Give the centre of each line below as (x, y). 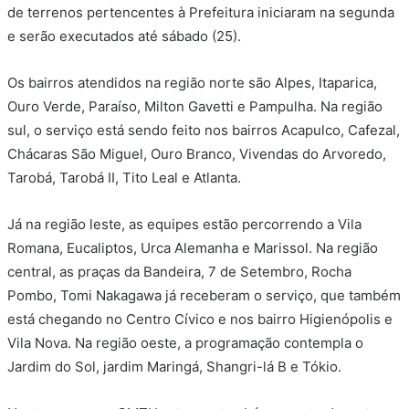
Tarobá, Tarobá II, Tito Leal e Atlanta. (124, 178)
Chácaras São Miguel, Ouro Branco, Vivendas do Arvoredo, (197, 154)
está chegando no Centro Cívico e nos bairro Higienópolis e (200, 320)
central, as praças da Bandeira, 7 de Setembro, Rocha (179, 272)
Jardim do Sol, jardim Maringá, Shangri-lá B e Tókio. (174, 367)
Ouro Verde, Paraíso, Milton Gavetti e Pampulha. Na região (195, 107)
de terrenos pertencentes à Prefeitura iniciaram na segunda (201, 13)
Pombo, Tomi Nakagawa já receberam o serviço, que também (204, 296)
